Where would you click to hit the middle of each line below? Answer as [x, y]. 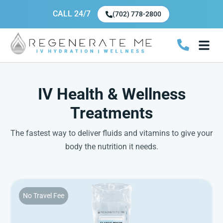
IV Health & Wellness [111, 94]
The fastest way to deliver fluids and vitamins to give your [111, 133]
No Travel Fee [44, 196]
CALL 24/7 [72, 14]
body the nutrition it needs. [111, 147]
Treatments [111, 113]
